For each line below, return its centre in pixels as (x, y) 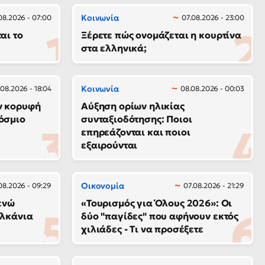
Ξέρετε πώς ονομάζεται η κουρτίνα (161, 35)
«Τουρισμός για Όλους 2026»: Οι (157, 203)
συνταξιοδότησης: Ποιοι (137, 119)
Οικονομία (103, 185)
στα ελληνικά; (114, 48)
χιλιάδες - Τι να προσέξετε (142, 229)
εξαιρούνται (109, 145)
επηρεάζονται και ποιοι (136, 132)
